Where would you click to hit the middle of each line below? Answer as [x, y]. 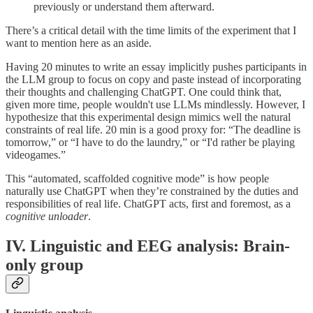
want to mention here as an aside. [79, 43]
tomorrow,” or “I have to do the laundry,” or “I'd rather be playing [150, 142]
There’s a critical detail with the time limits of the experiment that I [151, 30]
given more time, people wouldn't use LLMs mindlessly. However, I [155, 104]
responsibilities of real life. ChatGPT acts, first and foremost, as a [148, 203]
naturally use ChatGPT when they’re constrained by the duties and [152, 191]
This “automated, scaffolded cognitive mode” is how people [137, 178]
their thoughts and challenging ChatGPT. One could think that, [144, 92]
